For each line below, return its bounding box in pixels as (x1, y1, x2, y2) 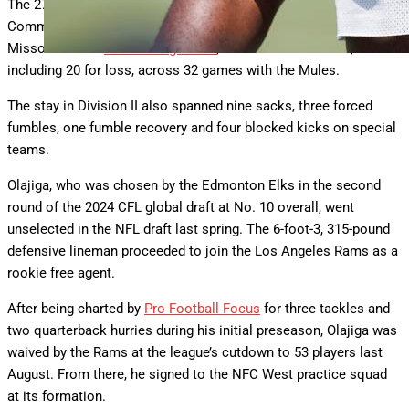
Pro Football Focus (144, 299, 260, 317)
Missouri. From (7, 39, 104, 57)
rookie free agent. (7, 264, 115, 281)
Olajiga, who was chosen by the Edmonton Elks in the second (7, 176, 381, 194)
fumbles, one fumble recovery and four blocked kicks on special (7, 119, 396, 136)
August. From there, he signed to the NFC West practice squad (7, 365, 387, 383)
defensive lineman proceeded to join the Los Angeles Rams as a (7, 242, 398, 259)
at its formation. (7, 387, 106, 404)
